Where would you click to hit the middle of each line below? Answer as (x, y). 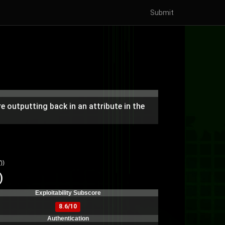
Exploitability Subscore (68, 193)
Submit (162, 13)
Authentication (68, 218)
